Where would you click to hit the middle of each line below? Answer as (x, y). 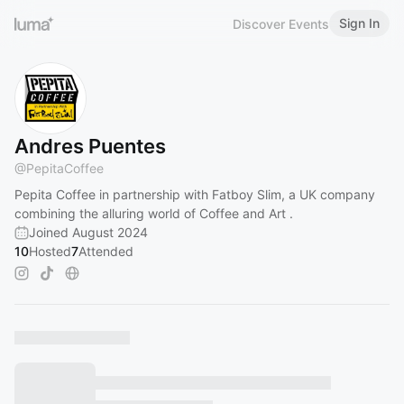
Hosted (50, 251)
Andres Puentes (90, 146)
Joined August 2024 (88, 232)
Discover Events (281, 23)
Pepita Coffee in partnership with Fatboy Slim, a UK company (195, 194)
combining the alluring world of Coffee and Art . (154, 213)
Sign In (359, 23)
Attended (106, 251)
